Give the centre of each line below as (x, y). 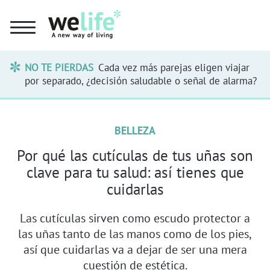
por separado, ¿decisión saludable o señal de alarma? (141, 80)
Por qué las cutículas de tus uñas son (135, 155)
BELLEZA (135, 130)
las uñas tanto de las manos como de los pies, (135, 233)
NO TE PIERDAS (59, 67)
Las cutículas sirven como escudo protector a (135, 218)
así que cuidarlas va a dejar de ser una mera (135, 249)
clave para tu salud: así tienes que (135, 172)
